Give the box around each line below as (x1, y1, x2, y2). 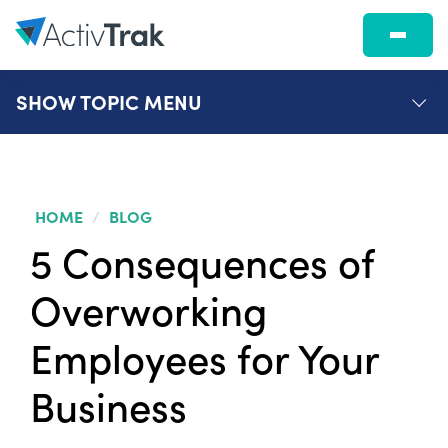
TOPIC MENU (80, 88, 202, 115)
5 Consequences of (30, 234, 374, 289)
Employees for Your (30, 330, 379, 385)
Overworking (30, 282, 267, 337)
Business (30, 378, 187, 433)
